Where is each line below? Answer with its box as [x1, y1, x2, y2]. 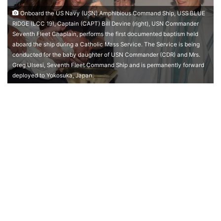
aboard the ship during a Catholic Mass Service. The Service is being [12, 41, 200, 48]
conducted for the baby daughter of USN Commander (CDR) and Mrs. [12, 51, 200, 59]
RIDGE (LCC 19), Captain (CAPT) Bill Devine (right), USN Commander [12, 20, 199, 28]
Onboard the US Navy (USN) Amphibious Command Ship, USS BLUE [19, 10, 205, 17]
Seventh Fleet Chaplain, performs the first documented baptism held [12, 31, 198, 38]
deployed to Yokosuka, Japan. [12, 72, 94, 79]
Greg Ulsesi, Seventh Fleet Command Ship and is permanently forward [12, 62, 204, 69]
